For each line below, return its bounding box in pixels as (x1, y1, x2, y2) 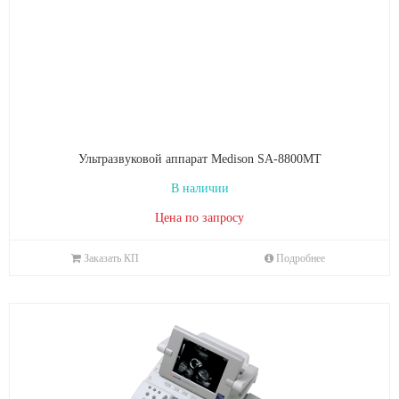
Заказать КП (83, 252, 139, 265)
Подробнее (275, 252, 325, 265)
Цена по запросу (155, 211, 244, 224)
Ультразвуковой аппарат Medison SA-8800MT (77, 152, 322, 166)
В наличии (170, 182, 229, 195)
